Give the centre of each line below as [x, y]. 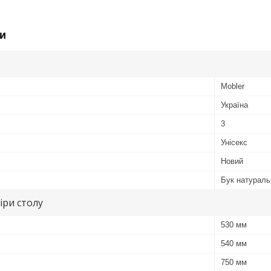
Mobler [233, 86]
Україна [234, 105]
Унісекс [234, 142]
